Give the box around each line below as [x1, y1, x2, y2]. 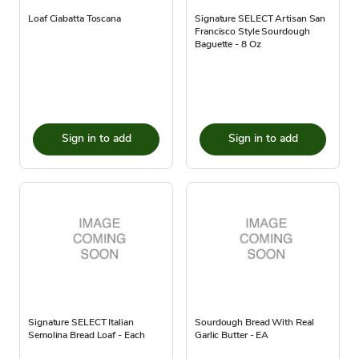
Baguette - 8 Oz [195, 38, 261, 50]
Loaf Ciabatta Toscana [28, 12, 121, 25]
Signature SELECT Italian [28, 316, 134, 329]
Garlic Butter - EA [195, 329, 269, 341]
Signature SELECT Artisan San [195, 12, 326, 25]
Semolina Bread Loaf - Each [28, 329, 145, 341]
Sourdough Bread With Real [195, 316, 314, 329]
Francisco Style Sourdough [195, 25, 310, 38]
